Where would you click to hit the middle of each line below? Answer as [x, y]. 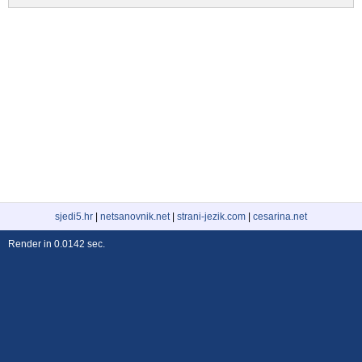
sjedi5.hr [74, 217]
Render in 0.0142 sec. [57, 244]
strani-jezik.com [211, 217]
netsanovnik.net [135, 217]
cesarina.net [280, 217]
